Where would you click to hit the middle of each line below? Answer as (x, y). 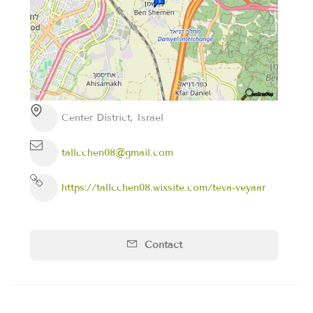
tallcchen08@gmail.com (117, 153)
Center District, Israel (112, 118)
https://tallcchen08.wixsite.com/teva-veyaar (163, 188)
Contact (162, 245)
